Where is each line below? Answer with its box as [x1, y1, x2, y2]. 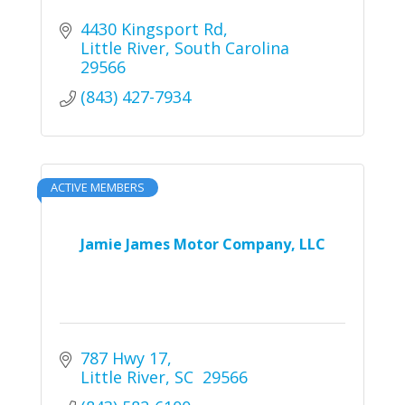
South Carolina [174, 36, 289, 59]
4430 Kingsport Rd [80, 17, 223, 40]
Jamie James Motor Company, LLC [80, 233, 325, 254]
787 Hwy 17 [80, 346, 167, 369]
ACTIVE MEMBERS [51, 178, 145, 195]
